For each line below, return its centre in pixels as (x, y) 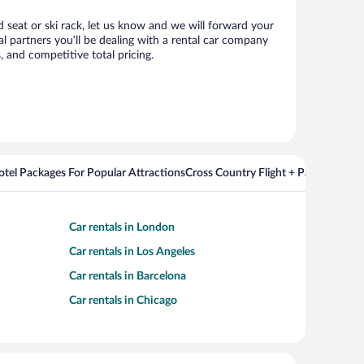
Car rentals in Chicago (123, 301)
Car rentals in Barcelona (128, 276)
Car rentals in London (122, 227)
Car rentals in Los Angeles (132, 252)
